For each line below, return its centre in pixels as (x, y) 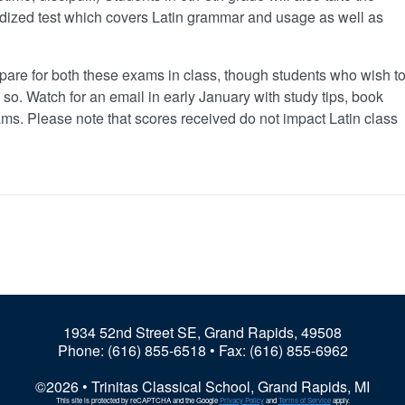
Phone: (82, 351)
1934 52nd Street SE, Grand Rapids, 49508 (202, 333)
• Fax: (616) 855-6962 (277, 351)
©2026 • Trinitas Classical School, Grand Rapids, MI (202, 387)
